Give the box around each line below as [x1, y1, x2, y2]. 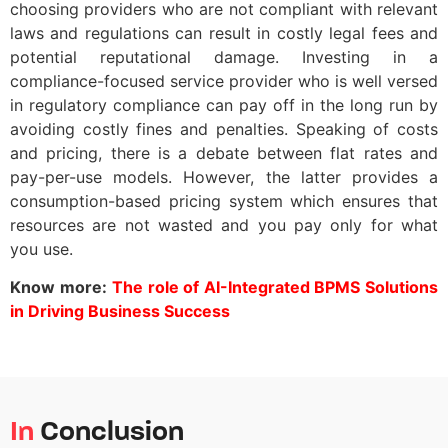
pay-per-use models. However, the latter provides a [10, 166, 438, 187]
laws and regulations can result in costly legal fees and [10, 22, 438, 43]
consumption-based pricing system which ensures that [10, 190, 438, 211]
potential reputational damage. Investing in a [10, 46, 438, 67]
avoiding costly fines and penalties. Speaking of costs [10, 118, 438, 139]
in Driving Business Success [10, 301, 230, 321]
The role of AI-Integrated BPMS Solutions [112, 277, 439, 297]
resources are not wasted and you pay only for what [10, 214, 438, 235]
